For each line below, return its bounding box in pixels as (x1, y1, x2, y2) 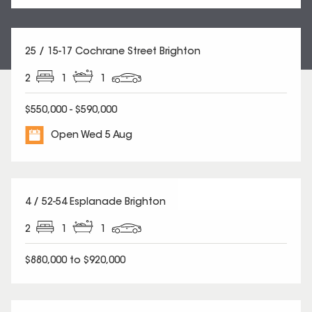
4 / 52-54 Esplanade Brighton (25, 197, 166, 208)
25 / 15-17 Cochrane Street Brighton (25, 47, 201, 58)
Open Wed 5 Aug (51, 130, 132, 141)
